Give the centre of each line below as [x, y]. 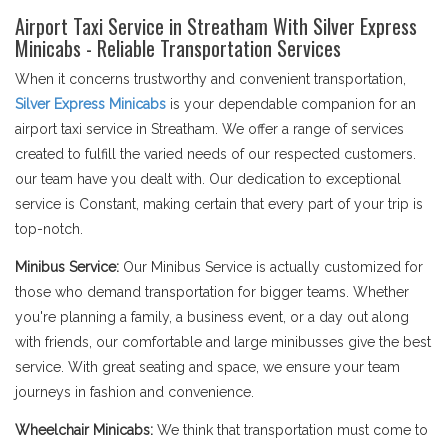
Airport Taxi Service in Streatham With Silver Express [216, 26]
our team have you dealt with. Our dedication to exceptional [208, 179]
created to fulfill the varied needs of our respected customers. [215, 154]
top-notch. [49, 229]
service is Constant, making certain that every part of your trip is [219, 204]
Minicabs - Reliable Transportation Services [180, 48]
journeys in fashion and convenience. [134, 392]
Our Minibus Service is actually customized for [271, 267]
